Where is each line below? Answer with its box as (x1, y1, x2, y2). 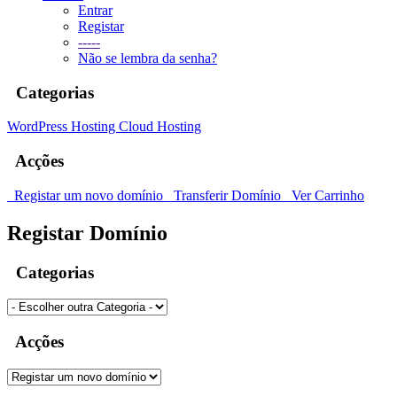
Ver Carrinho (284, 187, 364, 203)
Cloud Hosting (119, 119, 201, 135)
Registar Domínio (7, 221, 167, 245)
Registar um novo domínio (7, 187, 167, 203)
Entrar (78, 3, 113, 18)
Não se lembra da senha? (78, 51, 217, 66)
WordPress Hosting (7, 119, 119, 135)
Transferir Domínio (167, 187, 284, 203)
